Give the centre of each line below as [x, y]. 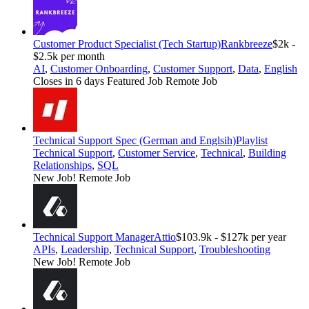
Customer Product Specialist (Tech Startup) [127, 44]
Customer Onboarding [99, 69]
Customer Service [157, 153]
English [281, 69]
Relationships [62, 166]
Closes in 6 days [70, 81]
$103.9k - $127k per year [231, 237]
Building [267, 153]
